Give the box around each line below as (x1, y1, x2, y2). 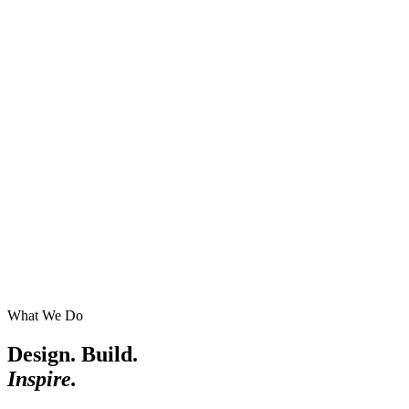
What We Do (7, 308, 83, 324)
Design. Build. (7, 342, 138, 367)
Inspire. (7, 367, 77, 392)
